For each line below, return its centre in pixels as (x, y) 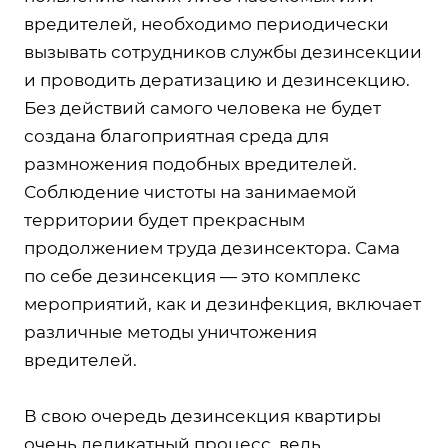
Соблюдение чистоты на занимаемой (190, 191)
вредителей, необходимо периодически (206, 23)
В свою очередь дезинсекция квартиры (202, 415)
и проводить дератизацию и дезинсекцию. (217, 79)
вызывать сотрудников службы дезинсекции (223, 51)
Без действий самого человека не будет (202, 107)
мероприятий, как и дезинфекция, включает (222, 303)
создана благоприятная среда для (176, 135)
